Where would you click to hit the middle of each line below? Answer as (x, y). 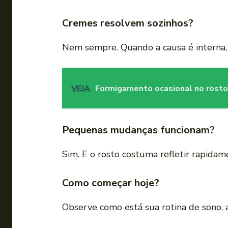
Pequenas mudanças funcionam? (138, 130)
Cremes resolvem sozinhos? (128, 23)
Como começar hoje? (111, 183)
